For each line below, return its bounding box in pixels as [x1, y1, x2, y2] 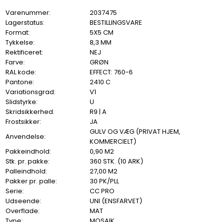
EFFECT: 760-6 [90, 67, 133, 77]
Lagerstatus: [5, 18, 45, 28]
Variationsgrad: [5, 87, 56, 97]
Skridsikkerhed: [5, 107, 55, 117]
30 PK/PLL [90, 176, 119, 186]
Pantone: [5, 77, 35, 87]
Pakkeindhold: [5, 147, 52, 157]
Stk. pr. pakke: [5, 157, 50, 166]
